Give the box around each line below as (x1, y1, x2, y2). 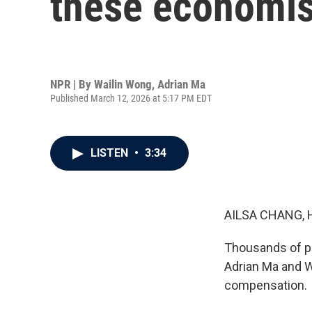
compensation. (224, 278, 307, 292)
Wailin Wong (94, 77, 152, 91)
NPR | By (50, 77, 94, 91)
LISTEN (91, 146, 131, 159)
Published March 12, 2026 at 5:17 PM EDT (50, 92, 212, 104)
